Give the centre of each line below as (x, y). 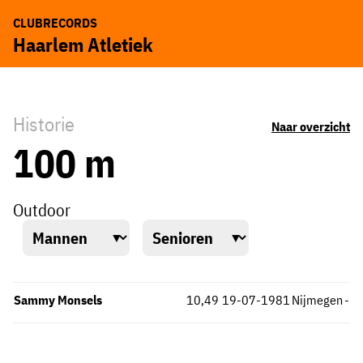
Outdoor (42, 209)
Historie (44, 124)
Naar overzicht (311, 126)
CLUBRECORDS (55, 23)
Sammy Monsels (58, 299)
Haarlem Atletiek (83, 45)
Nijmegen (317, 299)
